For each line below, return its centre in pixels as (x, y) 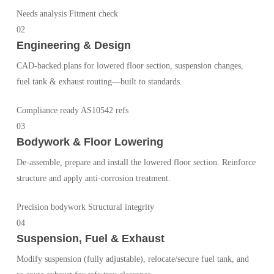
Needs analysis (41, 13)
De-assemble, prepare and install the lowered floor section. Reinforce (136, 162)
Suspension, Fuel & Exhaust (90, 238)
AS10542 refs (104, 110)
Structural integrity (121, 207)
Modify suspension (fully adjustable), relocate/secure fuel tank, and (132, 259)
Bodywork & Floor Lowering (90, 142)
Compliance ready (47, 110)
